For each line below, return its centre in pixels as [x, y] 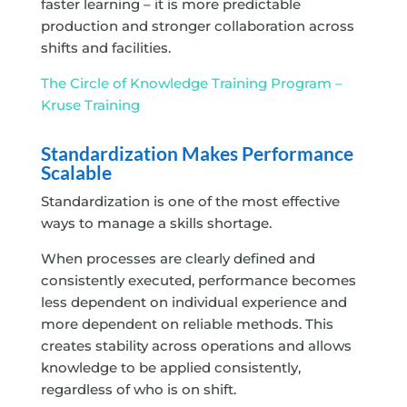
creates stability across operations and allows [196, 346]
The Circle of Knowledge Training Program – [191, 84]
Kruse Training [90, 105]
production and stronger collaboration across [197, 26]
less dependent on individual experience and [194, 303]
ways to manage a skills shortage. [156, 223]
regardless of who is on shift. [138, 390]
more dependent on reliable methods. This [187, 324]
